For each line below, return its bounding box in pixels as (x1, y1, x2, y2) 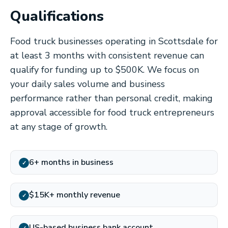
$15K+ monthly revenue (29, 189, 120, 201)
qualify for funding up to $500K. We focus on (10, 64, 199, 76)
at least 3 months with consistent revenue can (10, 49, 204, 62)
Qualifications (10, 7, 104, 26)
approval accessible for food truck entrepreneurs (10, 106, 214, 119)
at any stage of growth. (10, 121, 107, 133)
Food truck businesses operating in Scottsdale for (10, 35, 218, 47)
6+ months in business (29, 157, 113, 168)
